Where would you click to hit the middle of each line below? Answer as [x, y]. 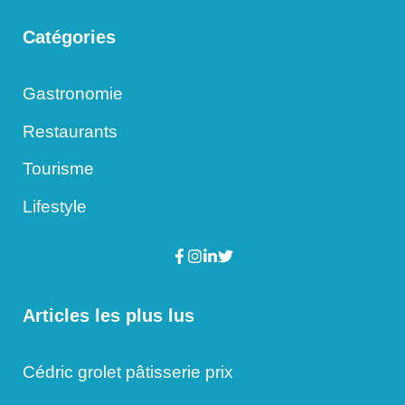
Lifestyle [55, 206]
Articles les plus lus [108, 316]
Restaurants [70, 131]
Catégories [69, 38]
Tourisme [58, 169]
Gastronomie [73, 94]
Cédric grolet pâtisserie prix [128, 372]
